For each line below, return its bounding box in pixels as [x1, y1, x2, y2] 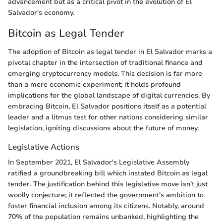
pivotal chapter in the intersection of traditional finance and [8, 58, 203, 67]
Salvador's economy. [8, 7, 74, 17]
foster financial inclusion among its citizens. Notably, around [8, 201, 204, 211]
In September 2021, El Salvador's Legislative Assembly [8, 158, 189, 167]
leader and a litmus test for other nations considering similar [8, 112, 208, 122]
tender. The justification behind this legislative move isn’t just [8, 179, 208, 189]
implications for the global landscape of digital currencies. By [8, 91, 210, 100]
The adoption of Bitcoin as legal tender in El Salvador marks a [8, 47, 212, 56]
